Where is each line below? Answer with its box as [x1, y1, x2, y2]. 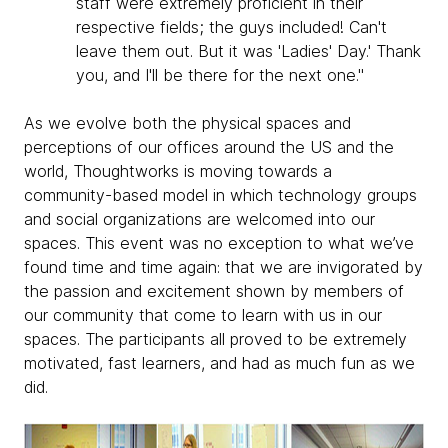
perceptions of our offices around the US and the [24, 136, 394, 157]
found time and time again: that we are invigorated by [24, 256, 423, 277]
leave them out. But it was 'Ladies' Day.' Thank [76, 40, 421, 61]
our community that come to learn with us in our [24, 304, 382, 325]
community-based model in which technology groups [24, 184, 417, 205]
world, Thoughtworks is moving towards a [24, 160, 332, 181]
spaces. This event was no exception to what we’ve [24, 232, 414, 253]
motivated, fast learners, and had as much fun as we [24, 352, 415, 373]
